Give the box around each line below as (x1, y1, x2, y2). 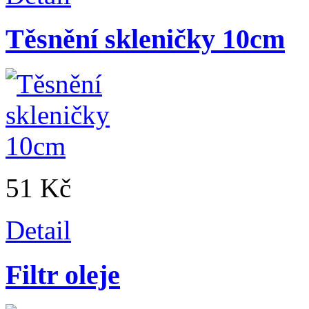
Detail (6, 215, 71, 246)
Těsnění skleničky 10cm (6, 23, 285, 55)
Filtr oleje (6, 259, 120, 290)
